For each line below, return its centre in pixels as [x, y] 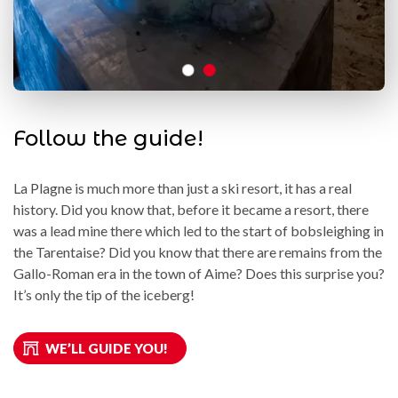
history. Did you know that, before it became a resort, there [191, 210]
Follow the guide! [108, 139]
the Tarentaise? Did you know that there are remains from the [198, 252]
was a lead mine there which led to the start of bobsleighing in [199, 231]
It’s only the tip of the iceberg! [104, 295]
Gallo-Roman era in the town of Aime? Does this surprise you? [199, 274]
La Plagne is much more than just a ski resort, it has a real [183, 188]
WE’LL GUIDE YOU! [107, 349]
